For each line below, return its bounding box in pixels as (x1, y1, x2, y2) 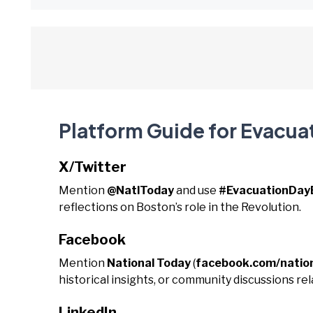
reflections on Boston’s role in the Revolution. (59, 201, 301, 214)
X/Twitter (59, 159, 126, 175)
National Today (107, 256, 191, 270)
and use (174, 184, 219, 197)
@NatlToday (107, 184, 174, 197)
